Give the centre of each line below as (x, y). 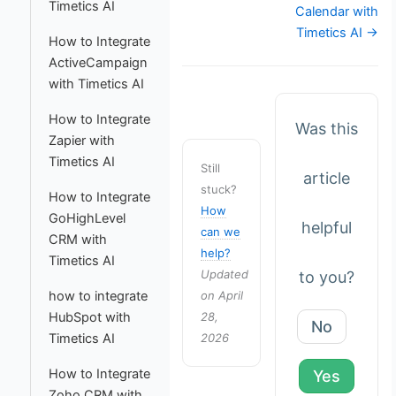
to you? (327, 278)
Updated (225, 274)
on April (222, 296)
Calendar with (337, 12)
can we (221, 232)
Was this (327, 129)
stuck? (219, 190)
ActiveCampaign (98, 63)
